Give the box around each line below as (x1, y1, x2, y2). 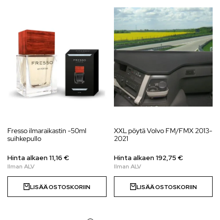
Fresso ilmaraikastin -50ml (7, 126, 86, 136)
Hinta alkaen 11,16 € (7, 153, 69, 163)
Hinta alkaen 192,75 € (113, 153, 183, 163)
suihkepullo (7, 134, 41, 143)
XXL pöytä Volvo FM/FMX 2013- (113, 126, 212, 136)
